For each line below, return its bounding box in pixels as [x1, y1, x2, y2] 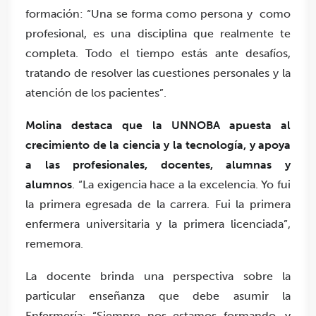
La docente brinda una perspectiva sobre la [25, 269, 291, 284]
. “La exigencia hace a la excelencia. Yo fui [72, 178, 291, 192]
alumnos [25, 178, 72, 192]
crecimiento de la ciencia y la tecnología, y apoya [25, 138, 291, 152]
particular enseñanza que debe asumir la [25, 289, 291, 303]
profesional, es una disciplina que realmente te [25, 27, 291, 41]
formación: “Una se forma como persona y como [25, 7, 291, 21]
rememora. [25, 237, 83, 251]
